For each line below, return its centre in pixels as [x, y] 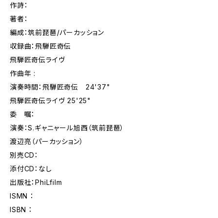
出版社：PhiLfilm [36, 182]
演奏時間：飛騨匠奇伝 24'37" [60, 87]
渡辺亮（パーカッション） [47, 141]
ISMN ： [22, 196]
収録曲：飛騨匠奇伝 [41, 46]
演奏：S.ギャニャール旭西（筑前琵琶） [67, 128]
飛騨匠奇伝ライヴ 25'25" [50, 100]
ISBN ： [21, 209]
